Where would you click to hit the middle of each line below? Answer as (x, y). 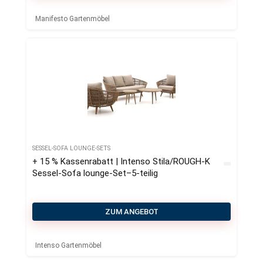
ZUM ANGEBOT (131, 211)
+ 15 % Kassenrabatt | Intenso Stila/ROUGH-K (121, 161)
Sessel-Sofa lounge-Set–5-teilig (95, 173)
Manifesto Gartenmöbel (73, 18)
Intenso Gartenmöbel (68, 245)
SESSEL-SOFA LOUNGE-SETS (71, 148)
